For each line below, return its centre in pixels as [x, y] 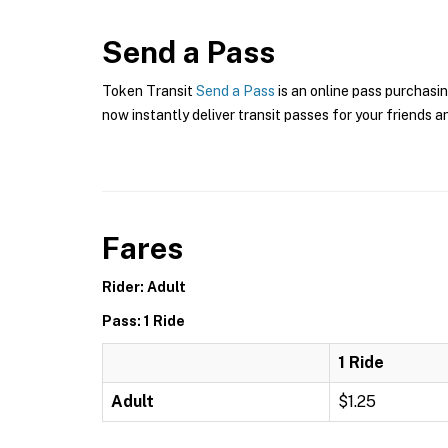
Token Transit [149, 91]
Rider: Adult [144, 287]
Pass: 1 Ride [143, 321]
